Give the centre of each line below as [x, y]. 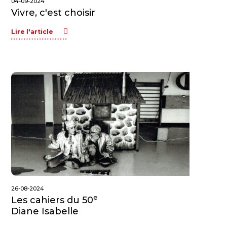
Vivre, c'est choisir [53, 13]
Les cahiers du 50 [52, 200]
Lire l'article [32, 32]
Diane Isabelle [45, 211]
